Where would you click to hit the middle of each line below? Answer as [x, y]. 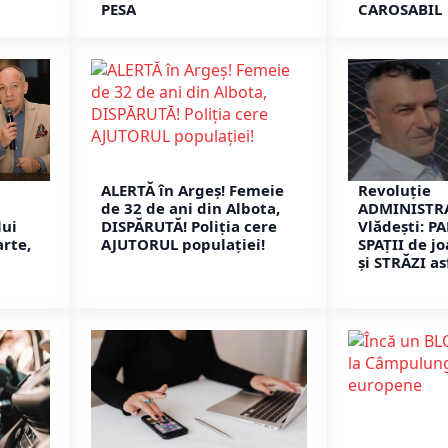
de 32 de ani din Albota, [190, 207]
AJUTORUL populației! [183, 243]
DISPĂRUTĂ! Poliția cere [189, 225]
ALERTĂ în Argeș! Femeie [192, 189]
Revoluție [394, 189]
